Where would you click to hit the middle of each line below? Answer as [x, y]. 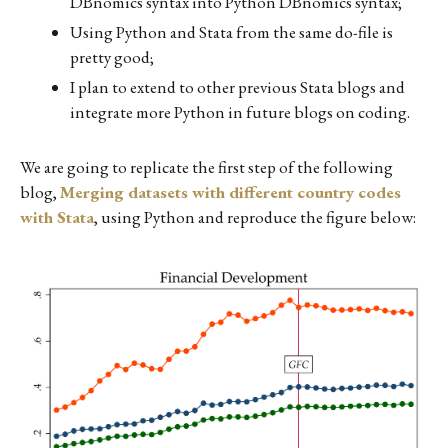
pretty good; [112, 56]
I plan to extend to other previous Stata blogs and [237, 86]
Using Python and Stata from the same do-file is [231, 31]
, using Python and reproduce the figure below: [255, 216]
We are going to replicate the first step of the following [206, 166]
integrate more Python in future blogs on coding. [240, 111]
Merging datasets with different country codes [230, 191]
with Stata [57, 216]
